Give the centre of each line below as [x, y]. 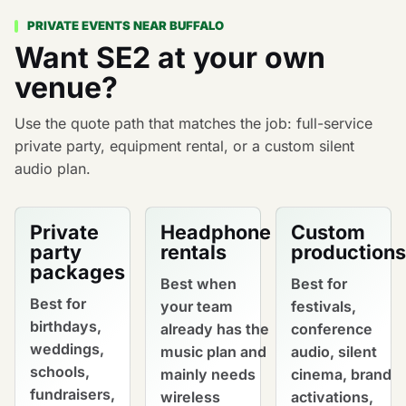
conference [332, 329]
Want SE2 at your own [170, 57]
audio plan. [53, 168]
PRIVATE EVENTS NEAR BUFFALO [126, 25]
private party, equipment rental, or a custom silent [184, 145]
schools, [60, 372]
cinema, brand [341, 375]
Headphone [216, 232]
